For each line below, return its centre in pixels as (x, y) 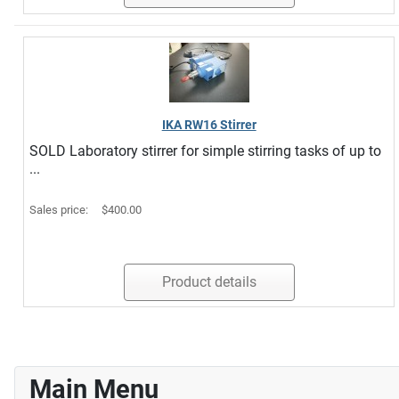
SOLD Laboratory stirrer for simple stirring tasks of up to (205, 151)
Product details (209, 281)
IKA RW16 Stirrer (209, 124)
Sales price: (60, 209)
